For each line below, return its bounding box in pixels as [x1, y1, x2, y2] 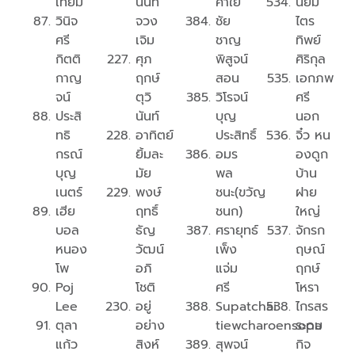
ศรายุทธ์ [216, 221, 258, 241]
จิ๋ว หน [296, 126, 330, 146]
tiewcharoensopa [216, 316, 322, 336]
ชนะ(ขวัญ [216, 183, 265, 203]
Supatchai [216, 297, 277, 317]
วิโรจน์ [216, 88, 248, 108]
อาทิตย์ [136, 126, 174, 146]
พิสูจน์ [216, 50, 248, 70]
